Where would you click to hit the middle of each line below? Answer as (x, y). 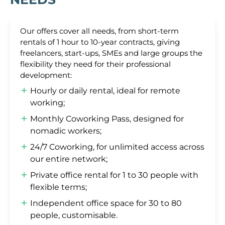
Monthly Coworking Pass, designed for (107, 119)
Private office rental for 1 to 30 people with (114, 175)
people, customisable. (74, 215)
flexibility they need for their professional (95, 64)
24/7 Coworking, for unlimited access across (117, 147)
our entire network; (69, 159)
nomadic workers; (66, 131)
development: (46, 75)
